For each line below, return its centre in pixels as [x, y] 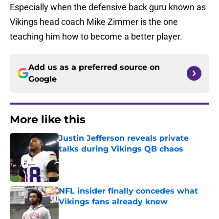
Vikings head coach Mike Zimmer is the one [94, 22]
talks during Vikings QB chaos [121, 149]
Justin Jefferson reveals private [124, 138]
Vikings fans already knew [113, 202]
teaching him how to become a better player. [96, 37]
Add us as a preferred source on [94, 67]
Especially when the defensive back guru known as [108, 7]
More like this [48, 120]
